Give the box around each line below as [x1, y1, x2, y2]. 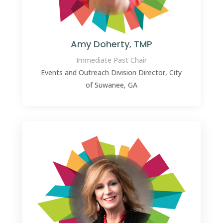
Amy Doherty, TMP [70, 37, 152, 50]
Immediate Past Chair [76, 55, 147, 65]
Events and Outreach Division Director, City [41, 67, 182, 77]
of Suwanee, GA [85, 80, 137, 90]
